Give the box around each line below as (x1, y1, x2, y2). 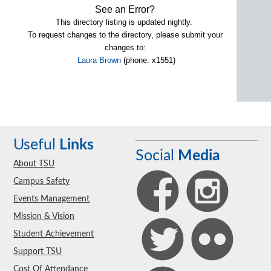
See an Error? (95, 4, 155, 15)
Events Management (13, 195, 90, 204)
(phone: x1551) (120, 55, 175, 65)
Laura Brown (77, 55, 121, 65)
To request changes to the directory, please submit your (27, 30, 223, 39)
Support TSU (13, 247, 62, 256)
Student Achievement (13, 230, 94, 239)
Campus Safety (13, 177, 70, 186)
